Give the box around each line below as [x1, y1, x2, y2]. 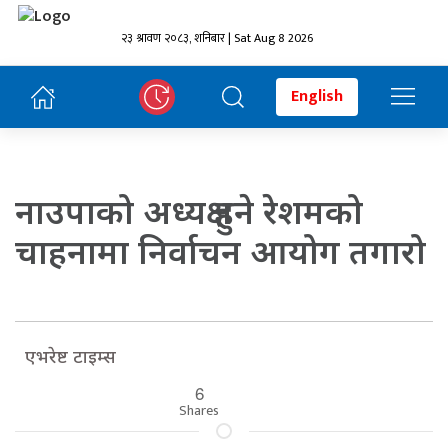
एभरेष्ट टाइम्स [25, 344, 116, 368]
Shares [179, 399, 219, 422]
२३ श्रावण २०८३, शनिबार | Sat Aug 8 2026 [120, 28, 313, 48]
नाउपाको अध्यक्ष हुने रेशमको [15, 188, 363, 234]
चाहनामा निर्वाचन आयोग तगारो [15, 228, 426, 274]
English [291, 83, 343, 110]
